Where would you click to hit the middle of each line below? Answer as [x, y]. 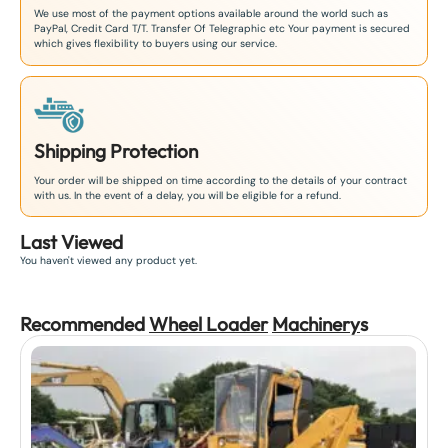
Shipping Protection [116, 151]
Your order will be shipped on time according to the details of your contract [221, 180]
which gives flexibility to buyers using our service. [156, 44]
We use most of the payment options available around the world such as [211, 14]
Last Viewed [71, 241]
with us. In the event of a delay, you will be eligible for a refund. [188, 195]
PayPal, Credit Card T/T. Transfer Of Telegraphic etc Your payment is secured [222, 29]
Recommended [84, 323]
